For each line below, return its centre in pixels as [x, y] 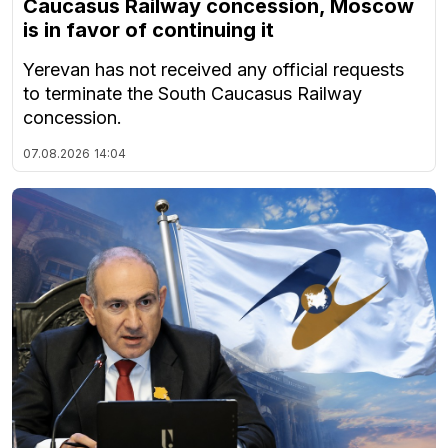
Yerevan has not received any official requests [213, 70]
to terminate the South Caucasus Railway [192, 94]
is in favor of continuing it [148, 30]
